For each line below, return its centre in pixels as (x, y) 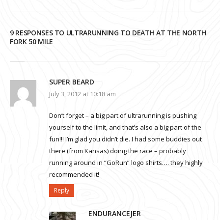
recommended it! (74, 175)
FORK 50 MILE (31, 42)
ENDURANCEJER (115, 214)
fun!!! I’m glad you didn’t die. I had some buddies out (125, 139)
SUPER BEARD (72, 82)
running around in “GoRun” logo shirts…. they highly (126, 163)
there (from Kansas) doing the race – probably (118, 151)
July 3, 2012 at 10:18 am (82, 94)
